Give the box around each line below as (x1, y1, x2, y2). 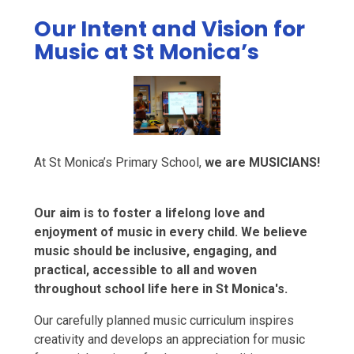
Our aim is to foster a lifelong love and (33, 205, 265, 221)
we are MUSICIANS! (204, 155, 320, 171)
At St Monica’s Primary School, (33, 155, 205, 171)
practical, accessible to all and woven (33, 262, 257, 278)
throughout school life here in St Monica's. (33, 281, 291, 297)
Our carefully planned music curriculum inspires (33, 313, 294, 329)
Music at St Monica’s (33, 36, 259, 66)
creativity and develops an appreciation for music (33, 332, 305, 348)
